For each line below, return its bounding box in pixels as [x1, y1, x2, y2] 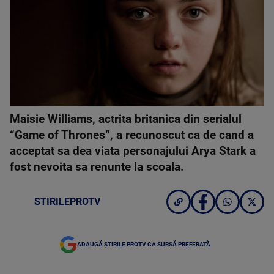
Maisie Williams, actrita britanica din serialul [10, 113, 242, 126]
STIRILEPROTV [34, 196, 100, 207]
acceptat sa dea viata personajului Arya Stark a [10, 144, 256, 158]
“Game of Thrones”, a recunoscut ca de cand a [10, 128, 254, 142]
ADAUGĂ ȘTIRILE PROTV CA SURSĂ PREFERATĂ [77, 241, 210, 248]
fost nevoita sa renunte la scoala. [10, 160, 184, 174]
